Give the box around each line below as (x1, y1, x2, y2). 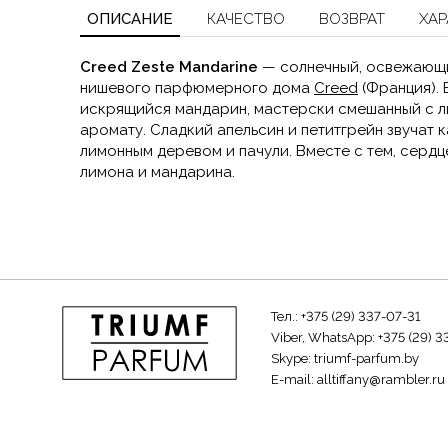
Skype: (270, 351, 314, 366)
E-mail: (270, 372, 317, 387)
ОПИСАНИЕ (87, 9, 173, 28)
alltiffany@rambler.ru (316, 372, 445, 387)
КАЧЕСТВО (207, 9, 285, 28)
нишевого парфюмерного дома (80, 78, 314, 97)
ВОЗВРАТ (319, 9, 385, 28)
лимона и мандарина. (80, 162, 235, 181)
